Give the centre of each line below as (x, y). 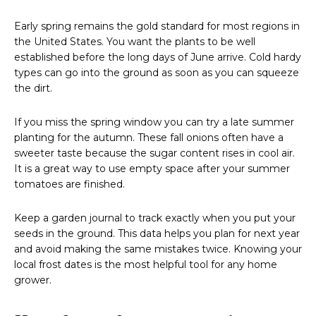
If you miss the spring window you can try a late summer (154, 122)
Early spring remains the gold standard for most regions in (157, 26)
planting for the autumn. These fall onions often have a (149, 138)
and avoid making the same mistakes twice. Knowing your (158, 249)
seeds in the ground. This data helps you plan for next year (157, 234)
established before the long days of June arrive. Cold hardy (158, 57)
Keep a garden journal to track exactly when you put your (155, 218)
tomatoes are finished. (69, 184)
